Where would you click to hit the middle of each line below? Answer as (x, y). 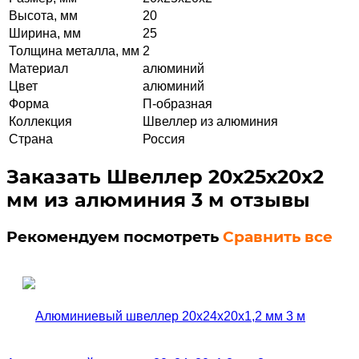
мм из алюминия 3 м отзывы (158, 200)
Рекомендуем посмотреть (115, 236)
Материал (38, 68)
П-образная (177, 103)
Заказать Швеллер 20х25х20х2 (165, 176)
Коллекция (40, 121)
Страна (31, 139)
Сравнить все (278, 236)
